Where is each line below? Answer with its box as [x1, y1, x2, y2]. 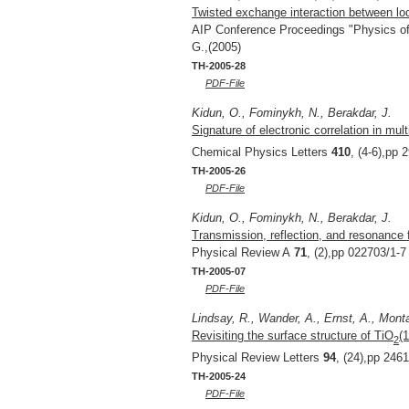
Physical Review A [192, 245, 294, 259]
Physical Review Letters [192, 350, 323, 364]
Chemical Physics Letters [192, 144, 331, 159]
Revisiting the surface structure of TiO [192, 328, 393, 342]
